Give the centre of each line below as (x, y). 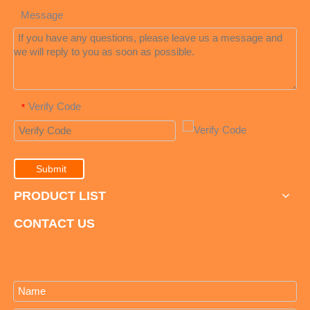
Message (42, 15)
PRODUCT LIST (60, 195)
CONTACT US (54, 223)
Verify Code (55, 107)
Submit (51, 168)
